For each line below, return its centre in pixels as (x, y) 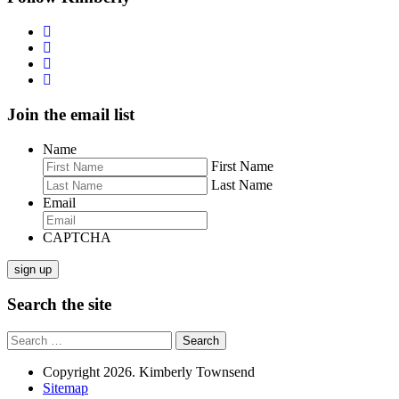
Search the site (59, 305)
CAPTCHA (77, 237)
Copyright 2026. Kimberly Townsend (149, 371)
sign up (33, 269)
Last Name (242, 184)
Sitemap (65, 387)
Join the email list (71, 114)
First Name (242, 166)
